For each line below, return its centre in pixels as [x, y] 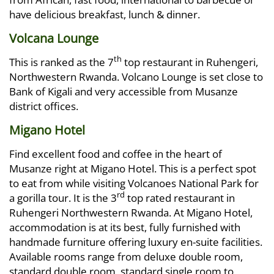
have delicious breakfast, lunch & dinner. [105, 14]
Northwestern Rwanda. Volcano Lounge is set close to [136, 77]
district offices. [44, 106]
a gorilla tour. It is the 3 [63, 198]
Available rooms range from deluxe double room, [126, 257]
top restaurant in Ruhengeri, [190, 62]
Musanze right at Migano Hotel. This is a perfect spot [133, 168]
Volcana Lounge [54, 38]
